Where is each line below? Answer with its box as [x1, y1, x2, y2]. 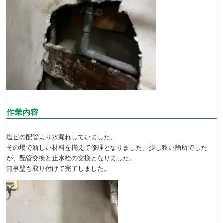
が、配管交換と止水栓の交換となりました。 [6, 154, 136, 162]
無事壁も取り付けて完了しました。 [6, 165, 110, 173]
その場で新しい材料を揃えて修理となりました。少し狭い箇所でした [6, 144, 207, 152]
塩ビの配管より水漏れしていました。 [6, 133, 116, 141]
